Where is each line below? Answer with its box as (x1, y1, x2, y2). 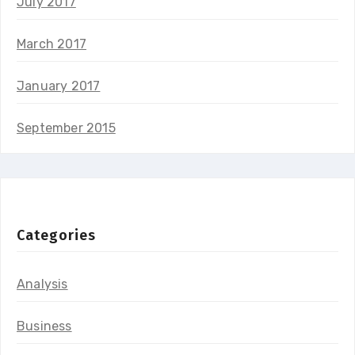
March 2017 (17, 36, 86, 52)
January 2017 (17, 78, 101, 94)
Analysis (17, 276, 68, 292)
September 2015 (17, 120, 116, 136)
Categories (17, 226, 96, 244)
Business (17, 318, 72, 334)
